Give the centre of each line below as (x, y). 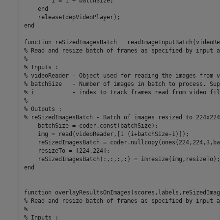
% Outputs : (44, 109)
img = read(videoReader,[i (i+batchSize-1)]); (106, 134)
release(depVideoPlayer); (72, 17)
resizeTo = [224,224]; (67, 151)
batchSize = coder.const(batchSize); (91, 126)
